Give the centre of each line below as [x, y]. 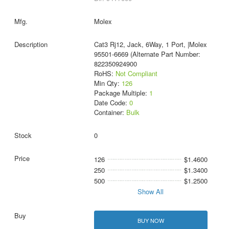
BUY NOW [151, 220]
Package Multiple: [121, 93]
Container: [110, 112]
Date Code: [111, 103]
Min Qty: [108, 83]
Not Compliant [136, 74]
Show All [151, 192]
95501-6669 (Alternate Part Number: [147, 54]
